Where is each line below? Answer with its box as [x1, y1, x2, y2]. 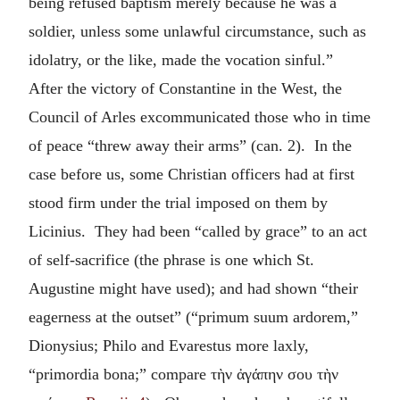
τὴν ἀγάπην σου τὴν [211, 364, 338, 383]
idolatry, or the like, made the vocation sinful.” [29, 50, 337, 69]
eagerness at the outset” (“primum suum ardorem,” [29, 307, 358, 326]
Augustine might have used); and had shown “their [29, 279, 358, 297]
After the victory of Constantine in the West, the [29, 79, 342, 97]
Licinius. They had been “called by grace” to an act [29, 221, 367, 240]
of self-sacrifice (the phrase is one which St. [29, 250, 314, 269]
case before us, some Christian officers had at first [29, 164, 354, 183]
